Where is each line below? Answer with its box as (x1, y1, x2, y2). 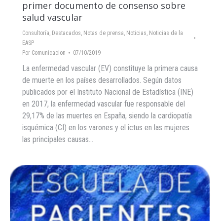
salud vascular (22, 11, 82, 24)
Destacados (52, 30, 81, 37)
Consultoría (22, 30, 49, 37)
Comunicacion (32, 49, 66, 57)
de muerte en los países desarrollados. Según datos (22, 75, 182, 85)
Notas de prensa (83, 30, 124, 37)
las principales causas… (22, 135, 93, 145)
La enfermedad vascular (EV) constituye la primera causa (22, 64, 198, 74)
